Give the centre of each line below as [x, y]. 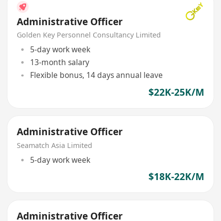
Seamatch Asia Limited [55, 145]
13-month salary [59, 62]
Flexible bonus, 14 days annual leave [96, 75]
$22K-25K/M [176, 92]
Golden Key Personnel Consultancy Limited [89, 35]
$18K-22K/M [176, 176]
